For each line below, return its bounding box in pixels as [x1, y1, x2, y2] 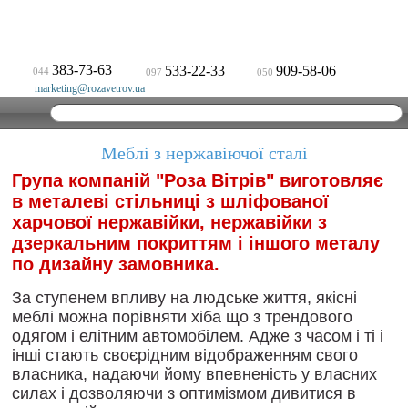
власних [314, 365, 377, 383]
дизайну [39, 254, 113, 274]
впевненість [206, 365, 297, 383]
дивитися [271, 384, 342, 403]
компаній [68, 170, 150, 190]
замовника [118, 254, 214, 274]
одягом [12, 327, 66, 345]
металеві [28, 191, 109, 211]
